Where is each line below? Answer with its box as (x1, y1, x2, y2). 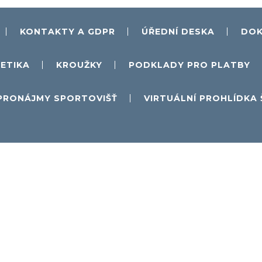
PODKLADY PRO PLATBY (128, 60, 250, 70)
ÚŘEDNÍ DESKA (142, 26, 215, 37)
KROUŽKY (56, 60, 102, 70)
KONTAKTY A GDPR (20, 26, 115, 37)
